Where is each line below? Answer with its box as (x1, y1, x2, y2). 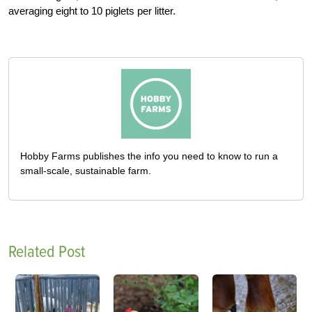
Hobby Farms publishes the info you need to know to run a (20, 150, 278, 162)
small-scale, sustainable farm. (20, 164, 151, 176)
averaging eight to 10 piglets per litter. (8, 4, 175, 17)
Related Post (8, 241, 85, 262)
